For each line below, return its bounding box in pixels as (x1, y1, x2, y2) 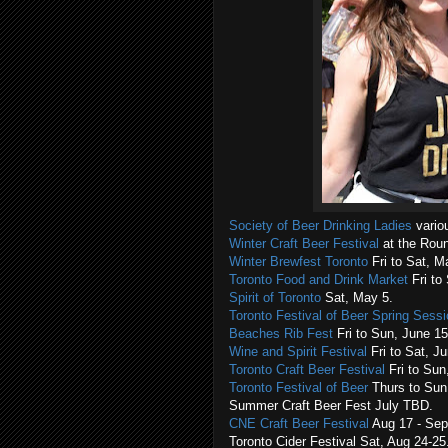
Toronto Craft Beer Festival (229, 362, 385, 377)
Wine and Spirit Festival (229, 344, 367, 359)
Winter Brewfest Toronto (229, 254, 368, 269)
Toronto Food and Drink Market (229, 272, 408, 287)
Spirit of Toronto (229, 290, 321, 305)
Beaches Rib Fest (229, 326, 333, 341)
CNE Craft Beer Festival (229, 416, 369, 431)
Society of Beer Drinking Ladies (229, 218, 412, 233)
